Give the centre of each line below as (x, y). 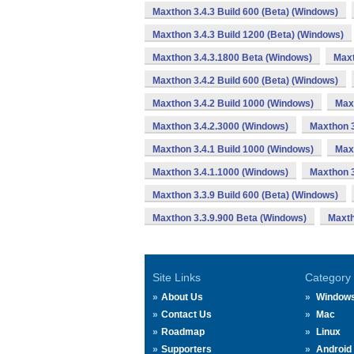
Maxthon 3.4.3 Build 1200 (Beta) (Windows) (248, 35)
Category (328, 277)
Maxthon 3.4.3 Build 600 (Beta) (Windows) (245, 12)
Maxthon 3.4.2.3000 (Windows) (220, 126)
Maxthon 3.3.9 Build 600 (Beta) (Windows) (245, 195)
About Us (182, 297)
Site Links (177, 277)
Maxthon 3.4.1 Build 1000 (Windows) (233, 149)
